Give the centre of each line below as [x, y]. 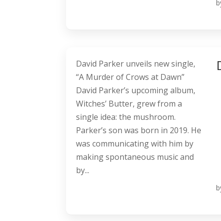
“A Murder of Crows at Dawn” [130, 77]
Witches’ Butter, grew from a [129, 104]
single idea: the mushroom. [126, 117]
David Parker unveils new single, [136, 64]
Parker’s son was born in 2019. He [139, 130]
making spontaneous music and [135, 157]
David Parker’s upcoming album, [136, 91]
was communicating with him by [135, 144]
